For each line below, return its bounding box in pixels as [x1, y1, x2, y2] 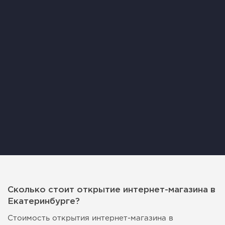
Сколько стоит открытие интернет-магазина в [8, 186, 215, 194]
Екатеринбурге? [8, 198, 80, 206]
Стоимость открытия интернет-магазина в [8, 215, 173, 222]
